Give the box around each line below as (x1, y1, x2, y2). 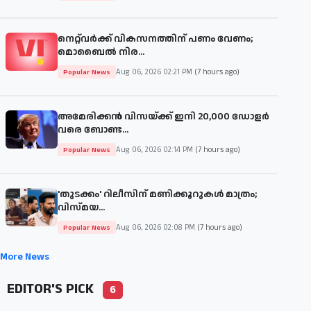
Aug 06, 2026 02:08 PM (116, 221, 197, 233)
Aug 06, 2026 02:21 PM (116, 66, 194, 78)
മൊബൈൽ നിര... (58, 45, 144, 60)
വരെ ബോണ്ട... (58, 123, 128, 137)
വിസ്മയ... (58, 201, 105, 215)
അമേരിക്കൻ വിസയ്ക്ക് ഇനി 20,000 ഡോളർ (58, 110, 269, 124)
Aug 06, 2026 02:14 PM (116, 144, 195, 155)
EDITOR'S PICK (3, 279, 97, 299)
